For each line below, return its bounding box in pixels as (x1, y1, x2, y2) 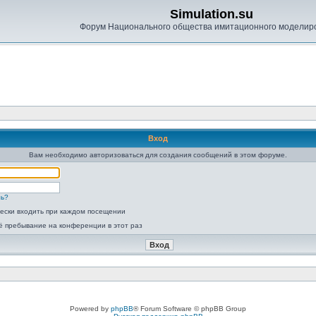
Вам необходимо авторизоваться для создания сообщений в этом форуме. (29, 151, 287, 159)
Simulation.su (169, 7, 253, 21)
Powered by (70, 305, 111, 312)
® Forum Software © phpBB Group (133, 305, 246, 312)
